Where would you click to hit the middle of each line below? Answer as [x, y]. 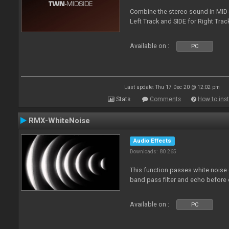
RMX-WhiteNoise [59, 121]
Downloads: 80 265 [153, 152]
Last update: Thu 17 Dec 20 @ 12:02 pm [172, 87]
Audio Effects [153, 141]
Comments [165, 99]
